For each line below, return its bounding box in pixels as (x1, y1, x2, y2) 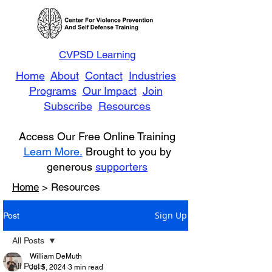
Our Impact (82, 84, 137, 97)
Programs (29, 84, 76, 97)
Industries (128, 69, 176, 82)
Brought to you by (82, 145, 171, 158)
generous (47, 160, 95, 173)
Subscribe (44, 100, 92, 112)
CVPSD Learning (59, 49, 135, 61)
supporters (95, 160, 148, 173)
